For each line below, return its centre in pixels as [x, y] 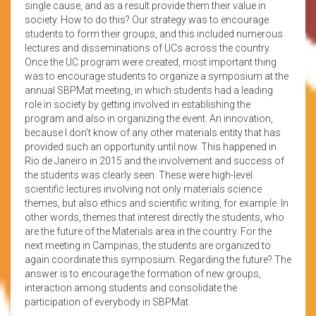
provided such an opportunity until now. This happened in [151, 146]
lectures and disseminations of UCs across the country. [148, 48]
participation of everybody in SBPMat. [108, 302]
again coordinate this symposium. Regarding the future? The [158, 259]
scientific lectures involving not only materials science [143, 189]
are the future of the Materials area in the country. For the [148, 231]
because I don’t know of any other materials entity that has [153, 132]
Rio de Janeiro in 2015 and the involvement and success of [154, 160]
